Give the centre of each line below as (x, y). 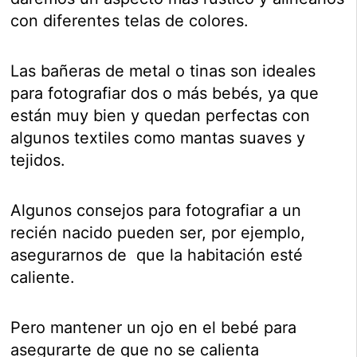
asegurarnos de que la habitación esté (157, 255)
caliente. (43, 278)
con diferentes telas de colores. (130, 21)
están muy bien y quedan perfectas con (161, 116)
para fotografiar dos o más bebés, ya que (165, 94)
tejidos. (38, 161)
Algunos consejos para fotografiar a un (156, 211)
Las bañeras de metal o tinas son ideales (163, 71)
